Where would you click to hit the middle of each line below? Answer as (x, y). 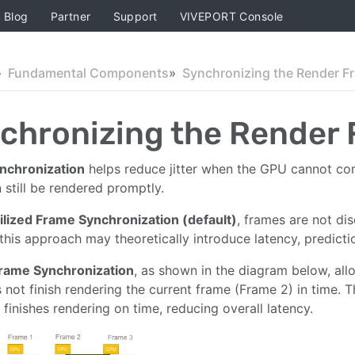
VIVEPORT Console (231, 16)
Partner (71, 16)
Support (135, 16)
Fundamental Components (88, 73)
